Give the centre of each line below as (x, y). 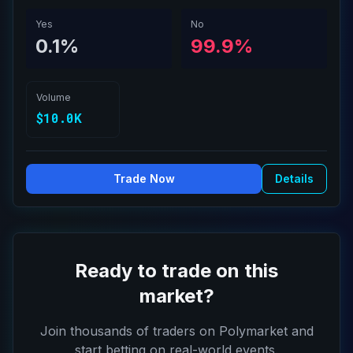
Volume (54, 97)
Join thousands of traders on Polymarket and (176, 331)
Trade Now (144, 178)
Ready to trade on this (176, 271)
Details (294, 178)
